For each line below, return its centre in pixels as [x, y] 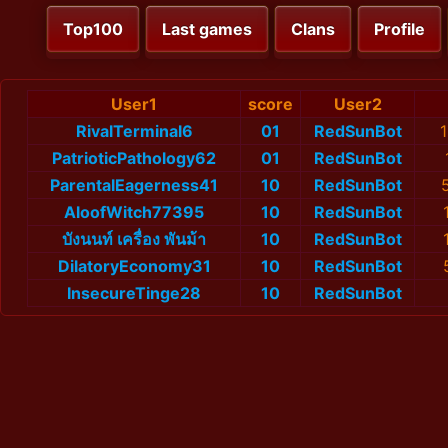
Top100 [93, 29]
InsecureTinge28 [134, 293]
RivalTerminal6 [134, 131]
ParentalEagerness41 [134, 185]
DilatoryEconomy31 [134, 266]
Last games [207, 29]
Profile [399, 29]
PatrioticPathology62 [134, 158]
